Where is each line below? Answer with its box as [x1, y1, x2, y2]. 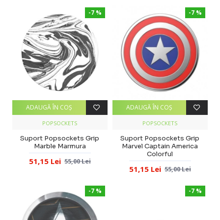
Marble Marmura [33, 141, 86, 150]
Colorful [147, 149, 173, 158]
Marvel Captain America [122, 141, 198, 150]
